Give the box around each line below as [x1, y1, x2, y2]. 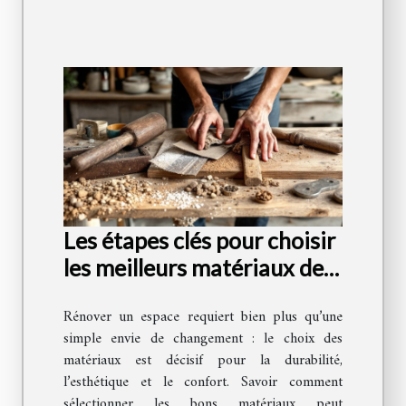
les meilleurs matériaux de [63, 254, 324, 282]
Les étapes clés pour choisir [63, 227, 335, 255]
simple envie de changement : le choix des [63, 326, 343, 353]
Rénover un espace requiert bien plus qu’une [63, 304, 343, 331]
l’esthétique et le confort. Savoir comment [63, 370, 343, 396]
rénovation [63, 281, 174, 309]
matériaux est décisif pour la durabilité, [63, 348, 343, 374]
